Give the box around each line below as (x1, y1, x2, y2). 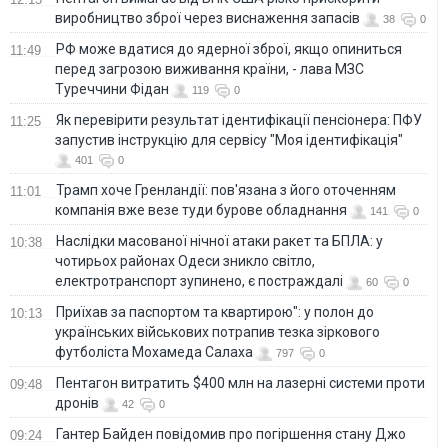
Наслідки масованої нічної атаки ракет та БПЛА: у (56, 232, 383, 249)
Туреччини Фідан (55, 80, 169, 97)
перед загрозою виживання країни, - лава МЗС (55, 60, 364, 77)
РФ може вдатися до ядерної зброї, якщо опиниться (56, 40, 402, 57)
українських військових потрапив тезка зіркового (55, 323, 380, 340)
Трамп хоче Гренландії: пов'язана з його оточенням (56, 181, 396, 198)
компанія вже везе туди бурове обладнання (55, 201, 347, 218)
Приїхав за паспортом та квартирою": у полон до (56, 303, 374, 320)
